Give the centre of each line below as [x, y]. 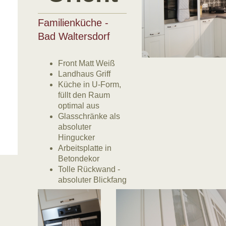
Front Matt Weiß [86, 64]
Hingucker [76, 138]
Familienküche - [73, 23]
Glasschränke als [89, 117]
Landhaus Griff [84, 74]
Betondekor [78, 159]
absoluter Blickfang [92, 180]
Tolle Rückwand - [89, 169]
